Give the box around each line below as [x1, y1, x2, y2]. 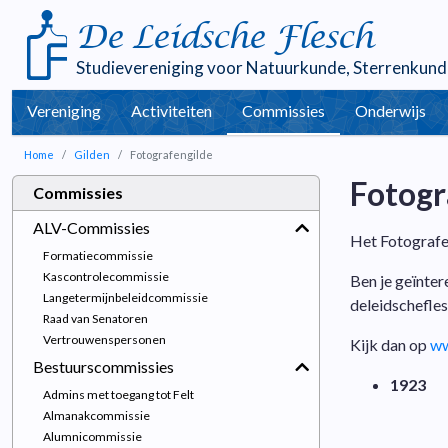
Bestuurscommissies [33, 357, 174, 376]
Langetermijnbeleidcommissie [43, 290, 208, 305]
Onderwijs [355, 101, 426, 120]
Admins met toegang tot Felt [43, 387, 194, 402]
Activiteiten [131, 101, 212, 120]
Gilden [74, 148, 110, 161]
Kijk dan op [349, 335, 430, 354]
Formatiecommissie [43, 248, 153, 263]
